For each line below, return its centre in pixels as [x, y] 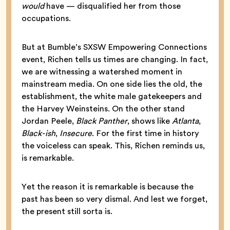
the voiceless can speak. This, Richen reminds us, [113, 145]
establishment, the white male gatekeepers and [112, 96]
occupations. [46, 18]
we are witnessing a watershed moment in [102, 71]
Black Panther [101, 121]
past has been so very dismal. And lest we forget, [114, 199]
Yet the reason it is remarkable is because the [108, 186]
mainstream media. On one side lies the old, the [112, 84]
